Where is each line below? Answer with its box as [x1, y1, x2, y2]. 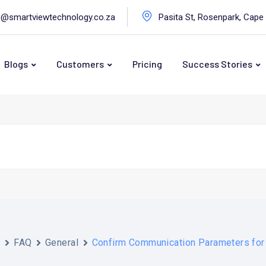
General [45, 237, 79, 248]
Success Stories [182, 58, 252, 70]
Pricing [132, 58, 162, 70]
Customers [56, 58, 104, 70]
